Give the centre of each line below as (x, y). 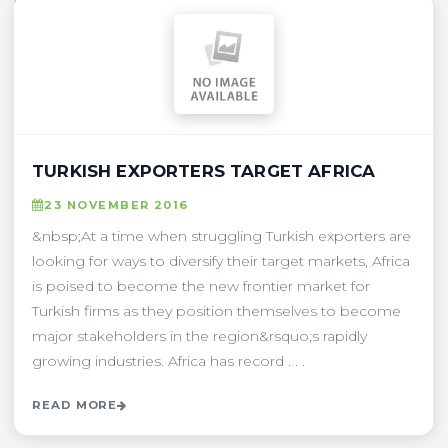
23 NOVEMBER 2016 (116, 204)
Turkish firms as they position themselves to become (216, 310)
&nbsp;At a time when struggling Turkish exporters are (221, 235)
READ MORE (75, 404)
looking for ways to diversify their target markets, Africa (221, 260)
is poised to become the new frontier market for (201, 285)
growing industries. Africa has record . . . (168, 360)
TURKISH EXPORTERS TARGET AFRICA (204, 170)
